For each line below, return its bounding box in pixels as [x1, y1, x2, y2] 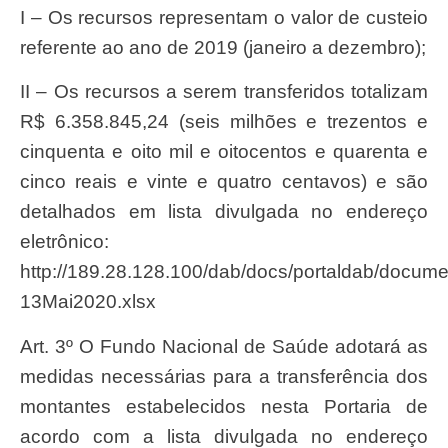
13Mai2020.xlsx [20, 291, 156, 313]
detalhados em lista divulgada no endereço [20, 201, 428, 223]
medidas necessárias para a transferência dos [20, 365, 428, 387]
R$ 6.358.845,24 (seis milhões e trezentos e [20, 111, 428, 133]
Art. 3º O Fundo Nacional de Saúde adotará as [20, 335, 33, 357]
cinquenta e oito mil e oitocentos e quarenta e [20, 141, 428, 163]
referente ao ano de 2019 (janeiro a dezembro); [20, 36, 426, 58]
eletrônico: [20, 231, 109, 253]
